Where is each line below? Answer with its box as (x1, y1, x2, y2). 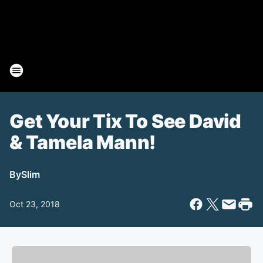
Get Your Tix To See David (9, 110, 241, 133)
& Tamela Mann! (9, 131, 156, 154)
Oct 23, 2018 (9, 199, 60, 209)
